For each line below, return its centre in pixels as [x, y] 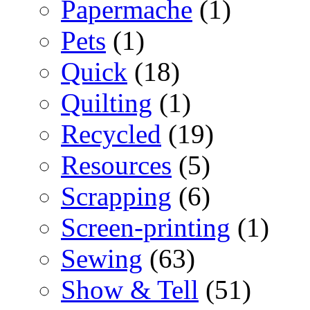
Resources [116, 165]
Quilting [107, 103]
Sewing [102, 258]
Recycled [111, 134]
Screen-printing [146, 227]
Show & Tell [130, 290]
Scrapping [116, 196]
